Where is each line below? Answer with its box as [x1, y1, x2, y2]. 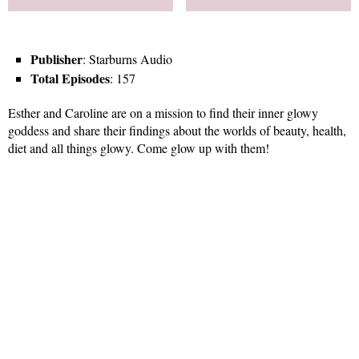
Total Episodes [30, 69, 110, 88]
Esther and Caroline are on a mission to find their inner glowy [8, 104, 318, 122]
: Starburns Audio [83, 50, 172, 68]
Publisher [30, 50, 83, 69]
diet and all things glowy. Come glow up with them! [8, 139, 269, 157]
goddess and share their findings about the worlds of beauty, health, [8, 122, 346, 139]
